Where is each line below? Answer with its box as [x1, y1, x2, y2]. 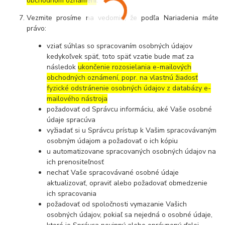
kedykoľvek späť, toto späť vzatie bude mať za [47, 51, 194, 61]
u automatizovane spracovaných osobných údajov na [47, 146, 216, 156]
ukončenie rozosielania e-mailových [78, 62, 192, 72]
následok [47, 62, 78, 72]
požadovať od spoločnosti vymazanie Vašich [47, 199, 187, 209]
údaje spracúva [47, 115, 96, 125]
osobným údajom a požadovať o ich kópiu [47, 136, 178, 146]
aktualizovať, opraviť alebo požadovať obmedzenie [47, 178, 208, 188]
